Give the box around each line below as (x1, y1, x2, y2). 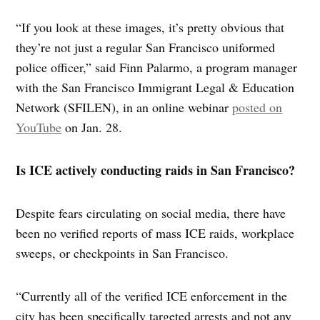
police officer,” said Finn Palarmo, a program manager (16, 58, 298, 76)
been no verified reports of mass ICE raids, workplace (16, 224, 295, 241)
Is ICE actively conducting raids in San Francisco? (16, 160, 296, 179)
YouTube (16, 118, 62, 136)
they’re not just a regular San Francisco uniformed (16, 38, 276, 56)
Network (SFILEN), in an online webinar (16, 98, 233, 116)
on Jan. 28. (61, 118, 123, 136)
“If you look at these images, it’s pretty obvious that (16, 18, 285, 36)
